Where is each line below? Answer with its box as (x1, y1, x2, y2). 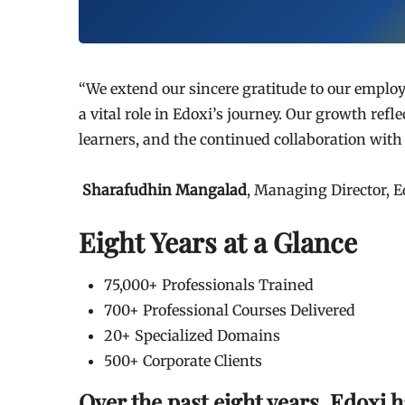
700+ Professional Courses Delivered (104, 300, 355, 319)
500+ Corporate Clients (104, 351, 262, 370)
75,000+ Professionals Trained (104, 275, 314, 294)
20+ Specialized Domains (104, 325, 280, 344)
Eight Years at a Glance (79, 223, 357, 260)
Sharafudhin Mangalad (82, 180, 247, 199)
